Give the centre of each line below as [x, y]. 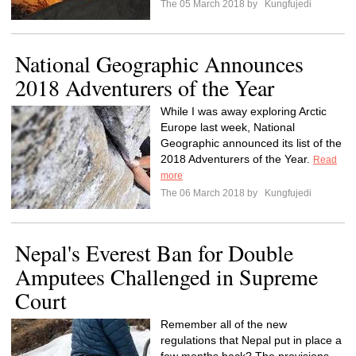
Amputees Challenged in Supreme [166, 277]
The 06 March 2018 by [211, 193]
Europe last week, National [228, 127]
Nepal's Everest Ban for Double [154, 253]
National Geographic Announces [159, 64]
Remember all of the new [224, 324]
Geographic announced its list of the [251, 143]
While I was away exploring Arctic [244, 111]
